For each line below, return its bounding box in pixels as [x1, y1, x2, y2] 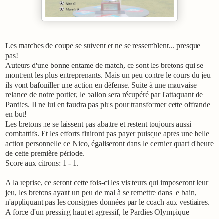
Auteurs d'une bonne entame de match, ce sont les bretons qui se [5, 61, 203, 70]
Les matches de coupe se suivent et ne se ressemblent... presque [5, 42, 200, 50]
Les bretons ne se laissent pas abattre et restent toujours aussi [5, 120, 191, 129]
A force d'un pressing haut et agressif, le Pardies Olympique [5, 208, 189, 217]
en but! [5, 110, 29, 119]
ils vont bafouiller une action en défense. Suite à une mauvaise [5, 81, 197, 89]
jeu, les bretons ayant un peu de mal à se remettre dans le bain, [5, 188, 197, 197]
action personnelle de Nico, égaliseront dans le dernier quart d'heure [5, 139, 214, 148]
